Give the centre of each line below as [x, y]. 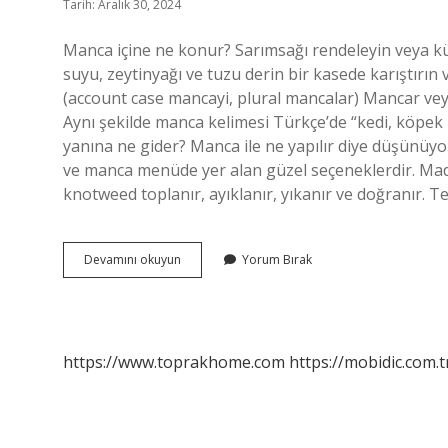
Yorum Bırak [277, 259]
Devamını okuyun [132, 259]
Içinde [197, 276]
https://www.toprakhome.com [174, 362]
